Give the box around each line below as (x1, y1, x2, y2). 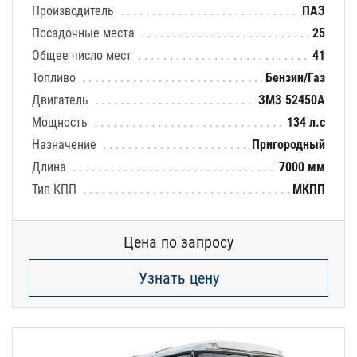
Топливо (32, 69, 79, 85)
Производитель (32, 2, 117, 18)
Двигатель (32, 92, 92, 108)
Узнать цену (138, 268, 219, 288)
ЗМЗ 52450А (258, 92, 325, 108)
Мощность (32, 114, 91, 130)
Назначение (32, 136, 100, 152)
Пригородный (252, 136, 325, 152)
